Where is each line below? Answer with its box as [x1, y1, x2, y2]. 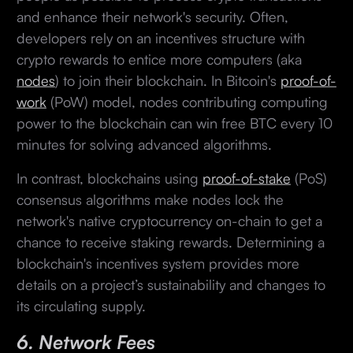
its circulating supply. [16, 296, 150, 314]
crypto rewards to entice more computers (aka [16, 50, 302, 68]
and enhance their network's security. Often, [16, 7, 288, 25]
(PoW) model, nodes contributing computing [46, 92, 328, 110]
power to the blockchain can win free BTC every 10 [16, 113, 333, 132]
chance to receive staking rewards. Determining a [16, 232, 325, 251]
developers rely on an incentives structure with [16, 28, 305, 46]
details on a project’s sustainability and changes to [16, 275, 325, 293]
